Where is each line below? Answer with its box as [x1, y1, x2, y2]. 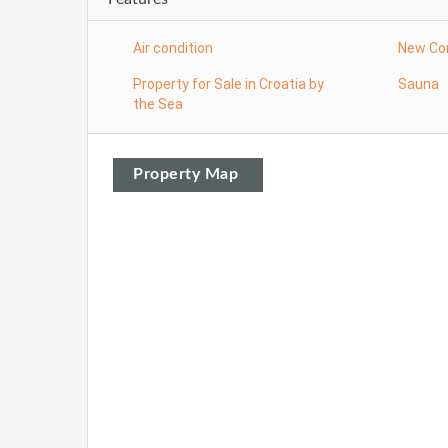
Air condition [133, 39, 213, 56]
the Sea [133, 95, 183, 112]
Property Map [133, 165, 238, 182]
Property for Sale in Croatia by [133, 75, 324, 92]
